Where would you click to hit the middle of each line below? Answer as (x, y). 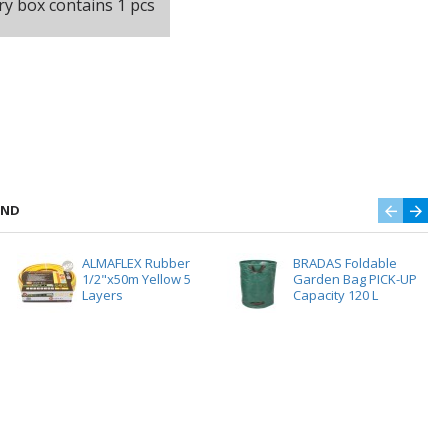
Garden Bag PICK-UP (354, 279)
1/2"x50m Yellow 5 (136, 279)
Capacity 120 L (335, 295)
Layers (102, 295)
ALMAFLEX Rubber (135, 263)
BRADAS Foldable (344, 263)
